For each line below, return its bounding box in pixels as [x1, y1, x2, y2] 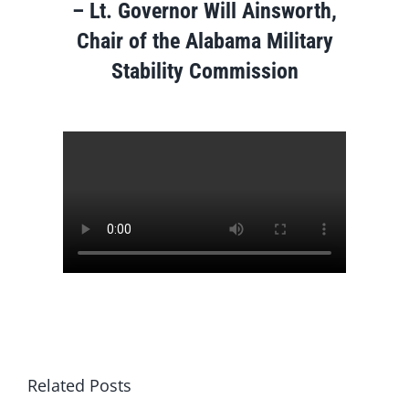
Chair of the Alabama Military [76, 27, 333, 54]
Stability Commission [110, 58, 299, 84]
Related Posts [27, 374, 131, 397]
